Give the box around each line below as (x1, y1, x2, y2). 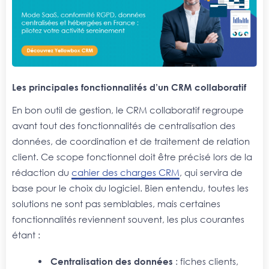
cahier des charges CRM (71, 167, 180, 178)
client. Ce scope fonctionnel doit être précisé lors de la (12, 151, 252, 163)
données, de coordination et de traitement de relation (12, 136, 250, 147)
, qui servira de (180, 167, 243, 178)
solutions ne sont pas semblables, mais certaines (12, 198, 220, 210)
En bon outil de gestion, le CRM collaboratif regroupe (12, 104, 244, 116)
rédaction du (12, 167, 71, 178)
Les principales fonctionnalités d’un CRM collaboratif (12, 82, 246, 93)
